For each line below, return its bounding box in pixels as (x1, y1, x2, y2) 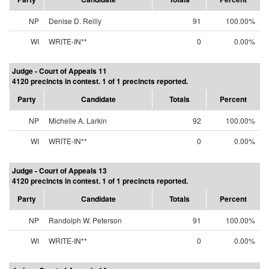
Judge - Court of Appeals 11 (12, 65, 107, 76)
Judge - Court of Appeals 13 (12, 165, 107, 176)
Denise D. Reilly (49, 16, 101, 26)
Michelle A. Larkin (49, 115, 107, 125)
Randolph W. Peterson (49, 215, 122, 225)
